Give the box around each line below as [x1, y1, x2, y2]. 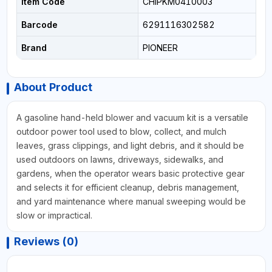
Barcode [21, 19, 58, 30]
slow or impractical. [16, 210, 92, 221]
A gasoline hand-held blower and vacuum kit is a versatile [16, 112, 248, 123]
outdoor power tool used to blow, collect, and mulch [16, 126, 226, 137]
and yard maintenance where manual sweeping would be [16, 196, 246, 207]
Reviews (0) [13, 235, 78, 248]
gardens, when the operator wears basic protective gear [16, 168, 245, 179]
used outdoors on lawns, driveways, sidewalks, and [16, 154, 223, 165]
